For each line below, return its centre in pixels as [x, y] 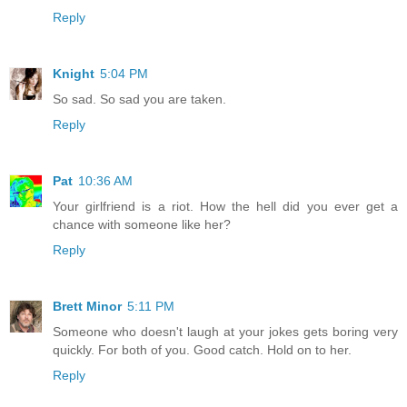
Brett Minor [87, 307]
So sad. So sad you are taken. [139, 99]
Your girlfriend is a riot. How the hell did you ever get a [225, 207]
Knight [74, 74]
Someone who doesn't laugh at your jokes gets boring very [225, 332]
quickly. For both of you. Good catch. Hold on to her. [202, 350]
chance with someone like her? [142, 225]
